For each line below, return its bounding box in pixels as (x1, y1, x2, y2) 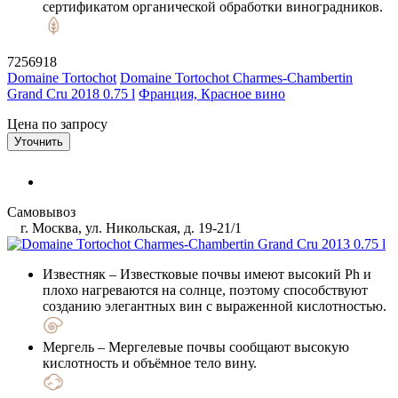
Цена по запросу (7, 115, 107, 131)
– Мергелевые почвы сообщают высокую (94, 338, 349, 354)
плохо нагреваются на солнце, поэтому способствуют (43, 282, 368, 298)
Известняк (43, 266, 106, 282)
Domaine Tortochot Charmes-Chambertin (120, 69, 353, 85)
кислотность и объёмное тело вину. (43, 354, 257, 370)
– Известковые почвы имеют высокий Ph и (106, 266, 371, 282)
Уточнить (14, 134, 63, 148)
